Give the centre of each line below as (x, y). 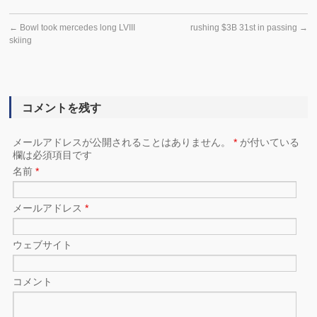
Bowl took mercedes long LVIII (77, 28)
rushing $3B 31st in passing (244, 28)
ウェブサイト (43, 245)
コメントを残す (62, 108)
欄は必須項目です (53, 155)
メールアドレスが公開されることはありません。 (123, 142)
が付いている (269, 142)
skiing (21, 40)
